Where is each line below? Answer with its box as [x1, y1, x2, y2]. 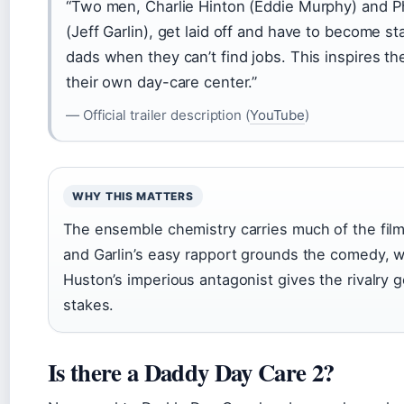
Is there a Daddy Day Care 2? [48, 354, 335, 390]
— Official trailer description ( [66, 106, 250, 124]
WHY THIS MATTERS [72, 189, 194, 204]
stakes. [63, 296, 115, 315]
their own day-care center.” [66, 73, 258, 92]
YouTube [249, 106, 306, 124]
